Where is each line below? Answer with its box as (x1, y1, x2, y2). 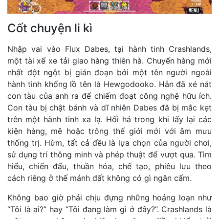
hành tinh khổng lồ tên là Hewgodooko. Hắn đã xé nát (7, 79, 212, 89)
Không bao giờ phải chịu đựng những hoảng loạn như (7, 192, 212, 202)
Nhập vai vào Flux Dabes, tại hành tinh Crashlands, (7, 44, 212, 54)
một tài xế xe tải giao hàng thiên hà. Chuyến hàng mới (7, 55, 212, 66)
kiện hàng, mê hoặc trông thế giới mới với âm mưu (7, 126, 212, 136)
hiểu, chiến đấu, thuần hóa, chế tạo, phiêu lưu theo (7, 161, 212, 171)
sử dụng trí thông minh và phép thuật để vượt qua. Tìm (7, 149, 212, 159)
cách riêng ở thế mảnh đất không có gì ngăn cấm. (7, 173, 192, 183)
